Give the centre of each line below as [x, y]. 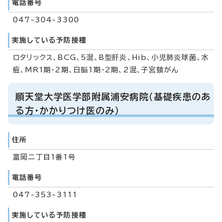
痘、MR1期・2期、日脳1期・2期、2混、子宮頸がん [96, 70]
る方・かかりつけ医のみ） [68, 110]
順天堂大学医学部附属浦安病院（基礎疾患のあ [113, 96]
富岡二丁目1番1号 [44, 157]
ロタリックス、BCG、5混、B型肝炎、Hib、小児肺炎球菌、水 [111, 57]
